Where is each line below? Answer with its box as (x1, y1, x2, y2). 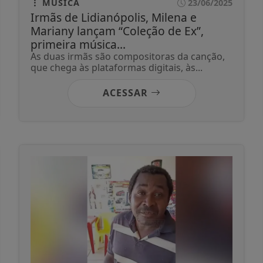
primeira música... (31, 36, 126, 53)
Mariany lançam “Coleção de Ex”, (31, 23, 204, 39)
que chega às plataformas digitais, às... (31, 61, 203, 75)
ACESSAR (102, 86, 151, 100)
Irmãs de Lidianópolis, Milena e (31, 9, 197, 26)
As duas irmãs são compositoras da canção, (31, 50, 225, 63)
